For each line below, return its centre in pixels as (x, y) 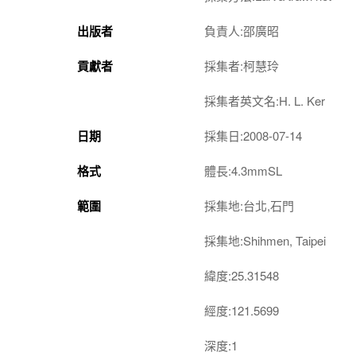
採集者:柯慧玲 (242, 65)
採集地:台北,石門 (249, 205)
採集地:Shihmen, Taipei (265, 240)
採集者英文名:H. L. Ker (265, 100)
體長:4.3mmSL (243, 170)
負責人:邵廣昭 (242, 30)
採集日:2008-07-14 (253, 135)
